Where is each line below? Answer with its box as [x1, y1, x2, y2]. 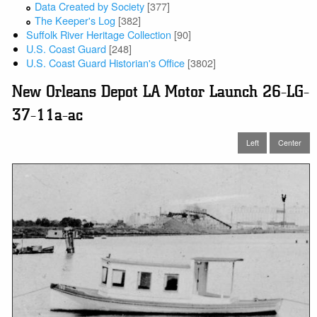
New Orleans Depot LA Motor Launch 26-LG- [12, 81, 310, 102]
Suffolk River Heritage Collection [26, 26, 172, 42]
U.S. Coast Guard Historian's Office [26, 54, 185, 70]
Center [278, 137, 302, 148]
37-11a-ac [12, 105, 83, 125]
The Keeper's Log [35, 12, 116, 28]
